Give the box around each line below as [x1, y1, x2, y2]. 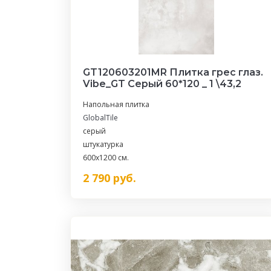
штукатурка [83, 139, 123, 149]
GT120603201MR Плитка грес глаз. [83, 67, 263, 78]
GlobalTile [83, 113, 118, 123]
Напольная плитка [83, 99, 149, 109]
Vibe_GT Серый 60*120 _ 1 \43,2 [83, 78, 241, 90]
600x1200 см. [83, 152, 129, 163]
